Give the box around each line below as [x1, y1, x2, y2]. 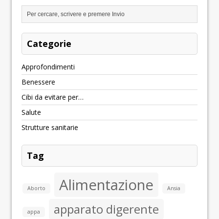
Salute [22, 108, 41, 117]
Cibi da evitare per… [22, 92, 84, 102]
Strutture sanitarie [22, 123, 78, 132]
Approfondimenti [22, 62, 75, 72]
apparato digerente [54, 201, 159, 218]
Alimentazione [59, 175, 153, 195]
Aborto [27, 185, 45, 192]
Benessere [22, 77, 55, 87]
